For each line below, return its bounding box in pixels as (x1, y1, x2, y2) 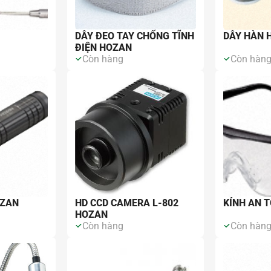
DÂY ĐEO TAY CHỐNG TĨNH (75, 30, 195, 42)
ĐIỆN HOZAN (75, 41, 132, 53)
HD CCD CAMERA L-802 (75, 197, 179, 209)
